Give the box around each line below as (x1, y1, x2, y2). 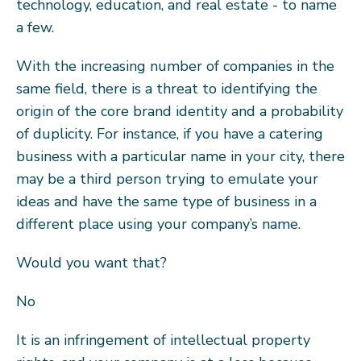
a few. (16, 17, 54, 37)
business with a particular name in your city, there (16, 146, 345, 166)
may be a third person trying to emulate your (16, 168, 318, 189)
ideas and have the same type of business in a (16, 191, 317, 211)
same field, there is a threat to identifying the (16, 78, 317, 98)
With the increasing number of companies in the (16, 56, 334, 76)
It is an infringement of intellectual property (16, 330, 310, 350)
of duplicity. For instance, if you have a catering (16, 123, 323, 143)
